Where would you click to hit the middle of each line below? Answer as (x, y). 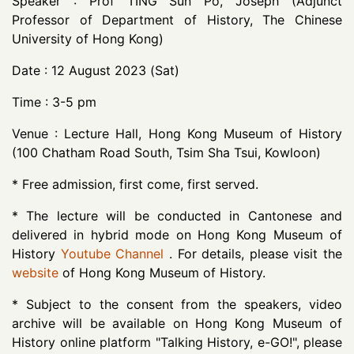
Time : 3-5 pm (54, 102)
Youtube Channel (112, 254)
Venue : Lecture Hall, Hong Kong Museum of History (177, 134)
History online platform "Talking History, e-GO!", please (177, 342)
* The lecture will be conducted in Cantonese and (177, 216)
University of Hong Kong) (88, 39)
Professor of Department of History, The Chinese (177, 20)
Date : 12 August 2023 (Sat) (96, 70)
